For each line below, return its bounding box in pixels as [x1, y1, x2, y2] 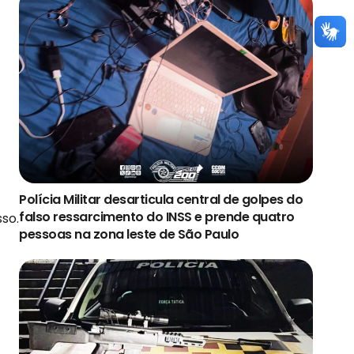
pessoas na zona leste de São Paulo [19, 225, 239, 244]
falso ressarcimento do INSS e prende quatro [19, 208, 295, 227]
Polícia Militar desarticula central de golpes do [19, 190, 303, 209]
